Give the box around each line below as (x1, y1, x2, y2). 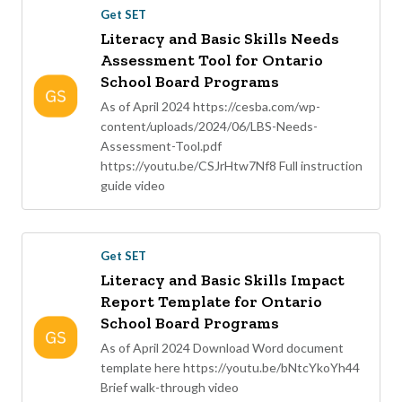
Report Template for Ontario (100, 292, 322, 312)
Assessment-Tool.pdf (100, 138, 222, 154)
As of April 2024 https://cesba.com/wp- (100, 99, 320, 115)
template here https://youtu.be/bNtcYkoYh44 (100, 360, 360, 376)
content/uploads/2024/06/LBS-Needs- (100, 118, 318, 135)
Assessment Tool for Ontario (100, 50, 323, 71)
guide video (100, 178, 165, 194)
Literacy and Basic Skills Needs (100, 29, 339, 49)
